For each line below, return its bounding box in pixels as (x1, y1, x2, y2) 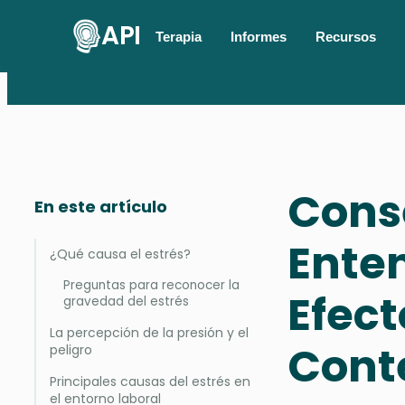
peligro (50, 341, 92, 359)
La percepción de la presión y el (50, 324, 249, 342)
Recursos (315, 28, 376, 44)
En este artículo (34, 195, 167, 218)
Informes (230, 28, 287, 44)
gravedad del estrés (63, 293, 189, 310)
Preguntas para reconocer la (63, 277, 240, 294)
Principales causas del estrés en (50, 372, 250, 391)
